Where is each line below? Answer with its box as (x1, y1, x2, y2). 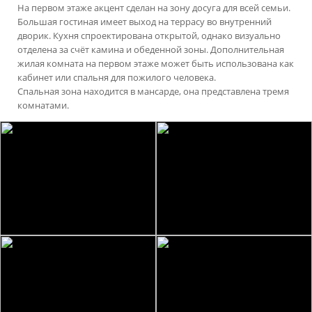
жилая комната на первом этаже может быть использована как (17, 57, 294, 70)
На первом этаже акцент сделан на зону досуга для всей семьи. (17, 1, 290, 15)
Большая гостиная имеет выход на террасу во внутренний (17, 15, 272, 29)
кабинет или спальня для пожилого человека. (17, 71, 218, 84)
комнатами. (17, 99, 69, 112)
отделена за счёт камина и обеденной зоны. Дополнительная (17, 43, 284, 56)
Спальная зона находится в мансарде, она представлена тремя (17, 85, 289, 98)
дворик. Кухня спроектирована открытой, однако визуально (17, 29, 281, 42)
